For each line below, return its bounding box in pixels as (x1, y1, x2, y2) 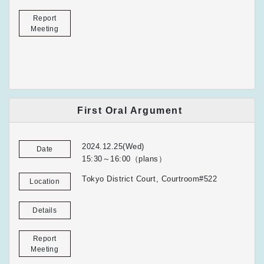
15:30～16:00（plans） (82, 154, 167, 164)
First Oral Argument (77, 105, 183, 115)
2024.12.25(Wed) (82, 142, 144, 151)
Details (32, 206, 57, 214)
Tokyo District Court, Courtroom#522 (82, 174, 217, 184)
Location (29, 177, 60, 186)
